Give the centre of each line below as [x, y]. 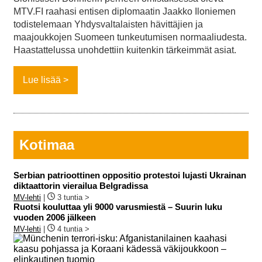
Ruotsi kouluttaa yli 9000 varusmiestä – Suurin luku [118, 207]
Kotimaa [47, 144]
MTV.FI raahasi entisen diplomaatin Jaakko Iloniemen [125, 11]
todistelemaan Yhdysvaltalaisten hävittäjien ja [108, 24]
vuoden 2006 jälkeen [55, 218]
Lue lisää [42, 80]
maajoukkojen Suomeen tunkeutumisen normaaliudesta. [130, 37]
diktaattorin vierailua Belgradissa [81, 186]
